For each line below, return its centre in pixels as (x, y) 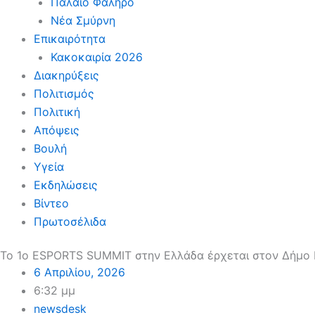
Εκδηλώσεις (66, 185)
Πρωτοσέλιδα (70, 221)
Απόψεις (57, 130)
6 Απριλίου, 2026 (79, 272)
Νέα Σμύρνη (83, 20)
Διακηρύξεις (66, 75)
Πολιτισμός (64, 94)
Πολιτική (57, 112)
